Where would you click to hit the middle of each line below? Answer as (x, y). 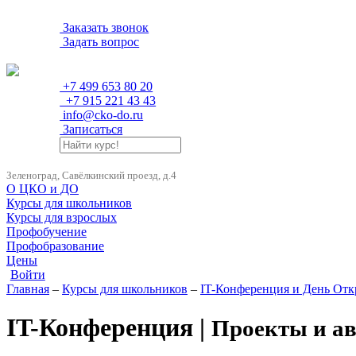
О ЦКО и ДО (43, 189)
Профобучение (46, 232)
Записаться (91, 129)
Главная (28, 289)
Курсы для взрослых (62, 217)
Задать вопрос (100, 42)
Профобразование (55, 246)
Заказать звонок (104, 27)
